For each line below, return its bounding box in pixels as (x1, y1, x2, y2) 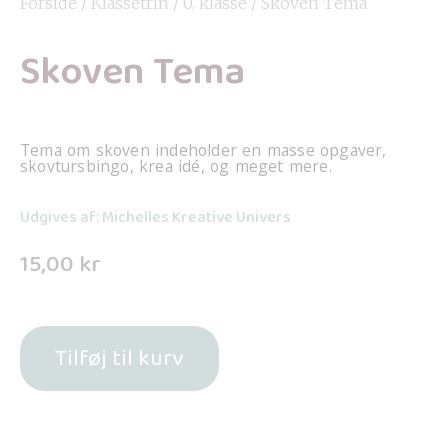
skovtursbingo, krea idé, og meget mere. (20, 155, 332, 178)
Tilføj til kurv (55, 340, 184, 378)
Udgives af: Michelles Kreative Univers (20, 204, 291, 230)
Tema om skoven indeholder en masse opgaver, (20, 139, 387, 162)
